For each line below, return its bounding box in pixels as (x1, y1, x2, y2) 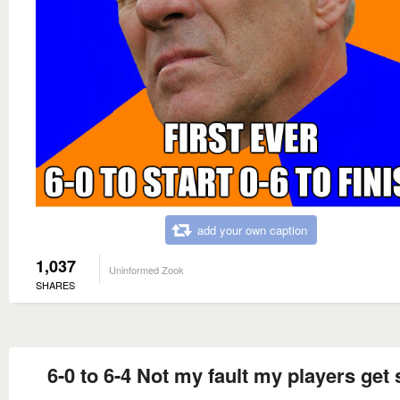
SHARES (36, 277, 75, 292)
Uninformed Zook (109, 262, 184, 277)
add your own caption (197, 221, 307, 238)
